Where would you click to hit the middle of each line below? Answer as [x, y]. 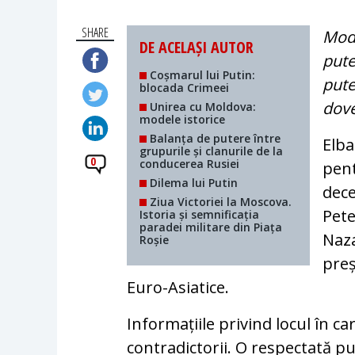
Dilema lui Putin [193, 182]
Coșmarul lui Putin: [201, 74]
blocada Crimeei [185, 87]
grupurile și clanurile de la [212, 151]
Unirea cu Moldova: [202, 106]
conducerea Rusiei [190, 163]
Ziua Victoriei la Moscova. [219, 201]
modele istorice [183, 119]
